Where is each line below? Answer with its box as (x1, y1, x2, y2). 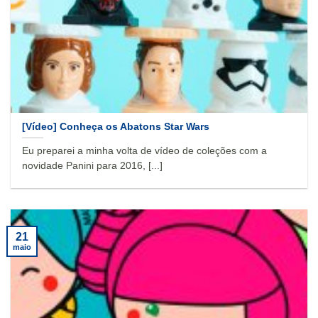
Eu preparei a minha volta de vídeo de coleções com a (22, 146, 268, 157)
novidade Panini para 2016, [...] (22, 160, 163, 172)
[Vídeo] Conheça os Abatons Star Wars (22, 121, 210, 132)
